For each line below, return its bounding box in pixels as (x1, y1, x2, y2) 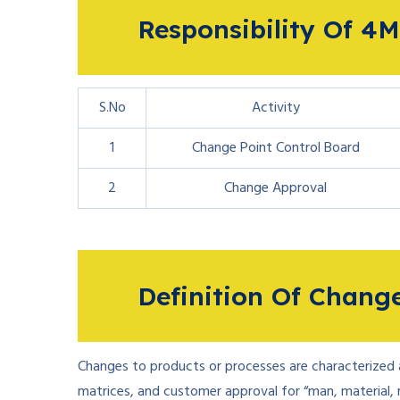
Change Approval (224, 177, 327, 200)
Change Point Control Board (191, 137, 360, 160)
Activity (251, 96, 300, 120)
